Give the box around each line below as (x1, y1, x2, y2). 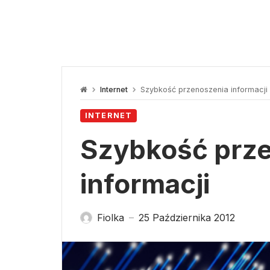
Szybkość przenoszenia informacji (138, 85, 268, 95)
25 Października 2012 (139, 212, 235, 224)
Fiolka (97, 212, 124, 224)
